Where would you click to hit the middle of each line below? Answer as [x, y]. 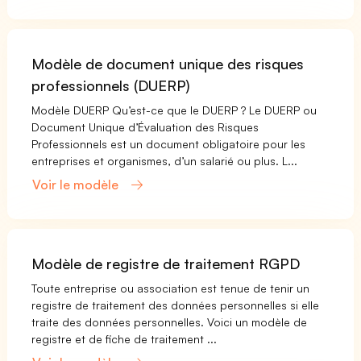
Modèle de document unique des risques [168, 63]
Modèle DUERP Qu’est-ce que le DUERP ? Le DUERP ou [174, 110]
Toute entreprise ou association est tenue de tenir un [171, 288]
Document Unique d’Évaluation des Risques [145, 127]
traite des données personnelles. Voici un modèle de [170, 322]
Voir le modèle [77, 185]
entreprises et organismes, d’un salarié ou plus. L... [165, 160]
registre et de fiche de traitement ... [124, 339]
